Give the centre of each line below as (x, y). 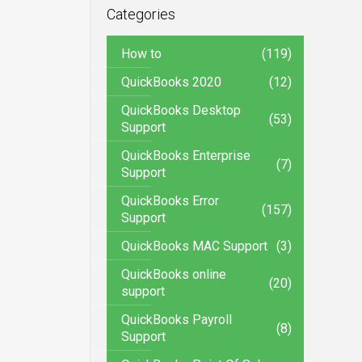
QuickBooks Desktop (181, 110)
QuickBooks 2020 (171, 82)
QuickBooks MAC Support (194, 246)
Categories (141, 14)
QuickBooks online (173, 274)
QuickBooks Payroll (176, 320)
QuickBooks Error (170, 201)
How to (141, 54)
